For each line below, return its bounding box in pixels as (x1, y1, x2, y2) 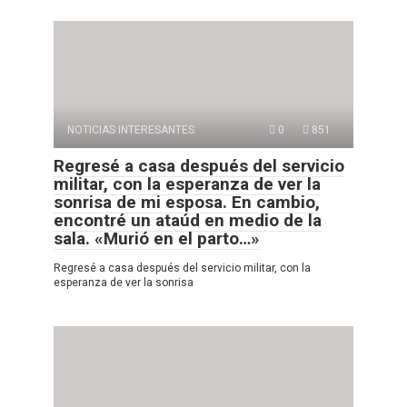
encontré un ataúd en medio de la (54, 209, 322, 231)
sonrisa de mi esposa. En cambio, (54, 191, 320, 213)
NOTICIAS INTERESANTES (67, 123, 194, 136)
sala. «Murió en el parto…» (54, 227, 260, 249)
